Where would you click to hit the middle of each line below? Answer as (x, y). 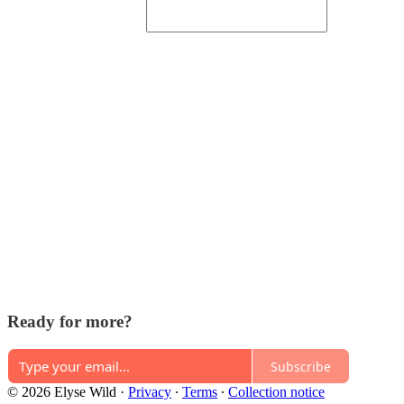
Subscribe (301, 366)
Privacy (150, 392)
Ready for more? (70, 321)
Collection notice (276, 392)
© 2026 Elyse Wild (62, 392)
